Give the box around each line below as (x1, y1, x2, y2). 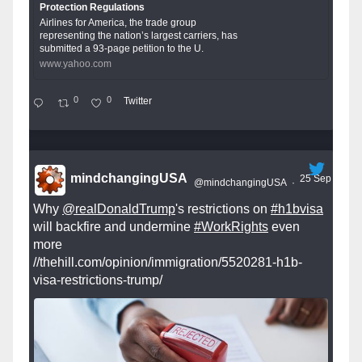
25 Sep (300, 173, 334, 185)
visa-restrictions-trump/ (33, 272, 162, 287)
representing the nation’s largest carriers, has (40, 29, 238, 41)
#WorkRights (194, 219, 268, 234)
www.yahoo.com (40, 57, 112, 69)
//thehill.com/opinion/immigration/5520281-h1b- (33, 255, 302, 269)
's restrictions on (175, 201, 271, 216)
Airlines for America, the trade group (40, 16, 197, 28)
